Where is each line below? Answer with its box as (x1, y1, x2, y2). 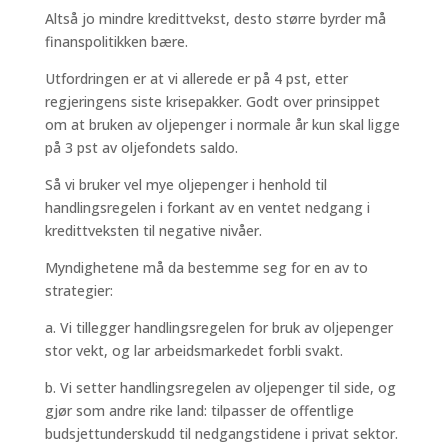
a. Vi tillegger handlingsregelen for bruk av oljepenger (44, 318, 393, 337)
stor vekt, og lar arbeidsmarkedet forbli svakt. (44, 341, 343, 360)
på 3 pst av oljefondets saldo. (44, 138, 238, 157)
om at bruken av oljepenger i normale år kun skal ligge (44, 115, 400, 134)
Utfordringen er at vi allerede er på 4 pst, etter (44, 69, 348, 88)
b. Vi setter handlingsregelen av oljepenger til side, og (44, 378, 396, 397)
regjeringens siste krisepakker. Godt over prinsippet (44, 92, 380, 111)
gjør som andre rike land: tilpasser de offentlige (44, 401, 354, 420)
